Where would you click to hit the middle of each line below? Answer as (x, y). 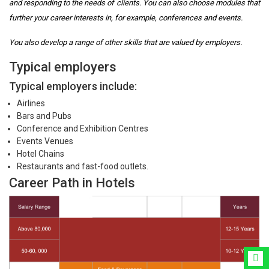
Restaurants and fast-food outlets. (82, 166)
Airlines (31, 103)
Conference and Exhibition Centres (82, 128)
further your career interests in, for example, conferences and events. (126, 17)
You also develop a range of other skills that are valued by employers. (125, 42)
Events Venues (45, 141)
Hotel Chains (40, 153)
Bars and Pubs (44, 116)
